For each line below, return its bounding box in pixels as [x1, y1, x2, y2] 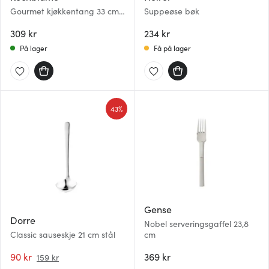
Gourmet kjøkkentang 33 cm [10, 5, 119, 17]
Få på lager [154, 43, 191, 53]
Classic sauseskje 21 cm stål [10, 228, 115, 240]
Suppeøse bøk [144, 5, 199, 17]
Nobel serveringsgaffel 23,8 [144, 217, 249, 229]
